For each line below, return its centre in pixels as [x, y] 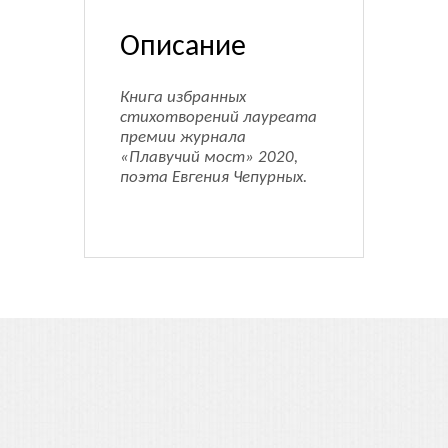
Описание [183, 48]
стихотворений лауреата [218, 118]
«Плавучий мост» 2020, [209, 158]
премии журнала [183, 138]
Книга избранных [183, 98]
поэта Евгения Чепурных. [213, 178]
